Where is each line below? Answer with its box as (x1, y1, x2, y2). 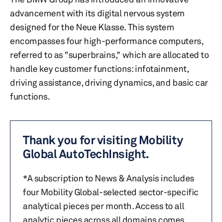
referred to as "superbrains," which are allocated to (10, 49, 209, 60)
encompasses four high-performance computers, (10, 35, 203, 46)
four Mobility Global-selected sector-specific (23, 186, 199, 197)
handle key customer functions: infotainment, (10, 63, 189, 74)
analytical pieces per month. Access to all (23, 200, 184, 211)
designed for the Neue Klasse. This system (10, 21, 174, 32)
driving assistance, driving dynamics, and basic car (10, 77, 209, 88)
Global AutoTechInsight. (23, 147, 149, 161)
